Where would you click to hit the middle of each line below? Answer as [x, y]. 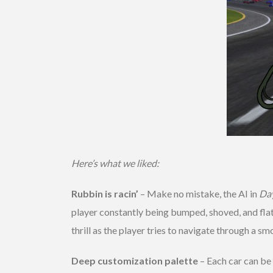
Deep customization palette [135, 260]
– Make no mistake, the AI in [199, 193]
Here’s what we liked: [115, 163]
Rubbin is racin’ [105, 193]
